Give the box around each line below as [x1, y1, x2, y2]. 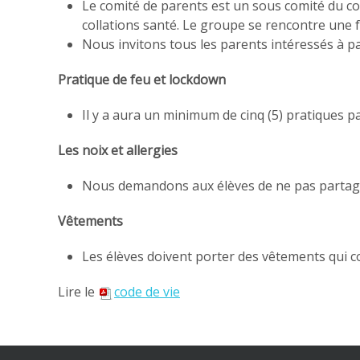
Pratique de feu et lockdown [58, 71, 226, 88]
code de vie [114, 283, 180, 301]
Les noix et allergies [58, 141, 178, 159]
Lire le [58, 283, 98, 301]
